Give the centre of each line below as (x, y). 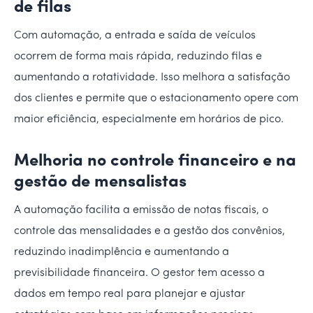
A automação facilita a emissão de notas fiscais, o (141, 210)
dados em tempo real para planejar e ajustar (130, 294)
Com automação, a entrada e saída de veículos (135, 35)
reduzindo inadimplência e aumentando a (122, 252)
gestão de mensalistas (100, 182)
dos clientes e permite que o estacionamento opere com (156, 98)
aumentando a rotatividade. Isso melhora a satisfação (152, 77)
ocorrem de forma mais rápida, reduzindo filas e (138, 56)
